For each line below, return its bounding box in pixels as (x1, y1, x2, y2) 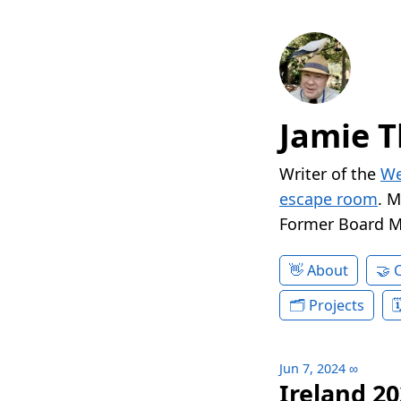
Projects (309, 295, 364, 316)
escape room (279, 188, 378, 210)
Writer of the (279, 163, 380, 185)
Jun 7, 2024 (279, 360, 346, 378)
